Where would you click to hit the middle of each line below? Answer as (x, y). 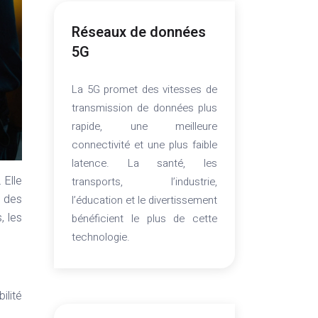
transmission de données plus (144, 108)
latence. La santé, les (144, 163)
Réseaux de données (139, 32)
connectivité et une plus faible (144, 145)
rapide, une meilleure (144, 126)
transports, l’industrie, (144, 182)
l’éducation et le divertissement (144, 200)
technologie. (101, 237)
